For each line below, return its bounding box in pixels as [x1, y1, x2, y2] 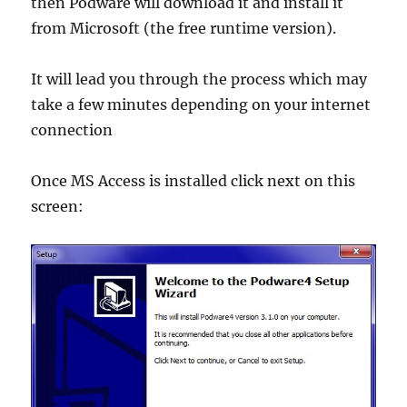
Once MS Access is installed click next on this [31, 172, 356, 191]
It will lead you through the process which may [31, 70, 368, 89]
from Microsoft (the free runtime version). [31, 19, 337, 38]
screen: [31, 197, 84, 216]
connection [31, 121, 114, 140]
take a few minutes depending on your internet [31, 95, 372, 114]
